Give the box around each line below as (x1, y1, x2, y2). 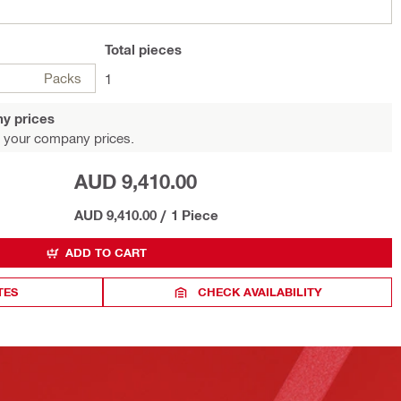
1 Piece (170, 207, 218, 223)
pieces (135, 41, 182, 57)
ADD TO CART (65, 245, 147, 260)
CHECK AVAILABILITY (198, 285, 323, 299)
